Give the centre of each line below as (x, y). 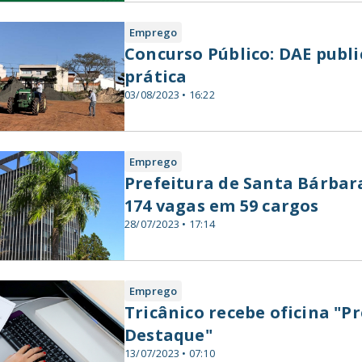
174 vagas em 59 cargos (222, 206)
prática (156, 76)
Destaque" (168, 335)
